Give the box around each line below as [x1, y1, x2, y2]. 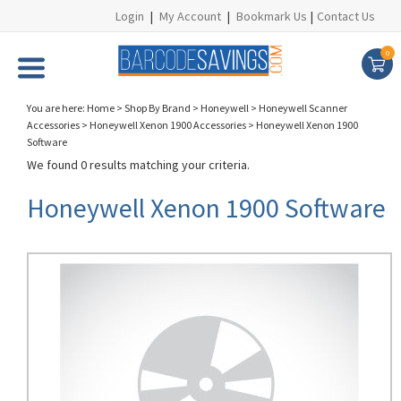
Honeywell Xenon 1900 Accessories [90, 118, 246, 132]
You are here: [27, 101, 87, 115]
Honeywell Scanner [259, 101, 347, 115]
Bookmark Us [236, 8, 307, 24]
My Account [159, 8, 221, 24]
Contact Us [317, 8, 375, 24]
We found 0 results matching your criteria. [27, 157, 250, 173]
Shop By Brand [124, 101, 191, 115]
